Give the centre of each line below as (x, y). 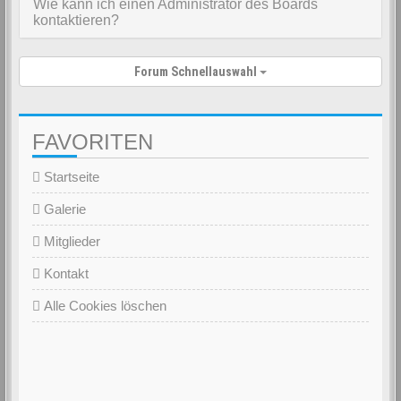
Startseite (70, 177)
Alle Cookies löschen (103, 306)
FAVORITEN (93, 142)
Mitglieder (70, 241)
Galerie (63, 209)
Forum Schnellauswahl (197, 72)
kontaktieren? (76, 20)
